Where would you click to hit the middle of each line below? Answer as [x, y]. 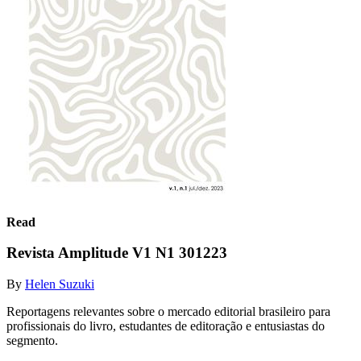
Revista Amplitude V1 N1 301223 [117, 253]
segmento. [32, 340]
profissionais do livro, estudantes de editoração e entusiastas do [166, 326]
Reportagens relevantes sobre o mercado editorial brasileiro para [168, 311]
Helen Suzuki [60, 284]
